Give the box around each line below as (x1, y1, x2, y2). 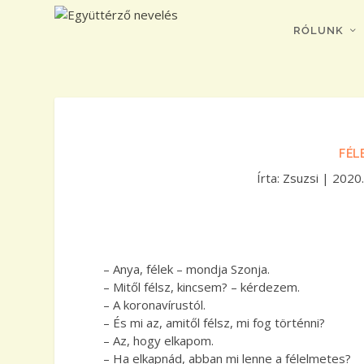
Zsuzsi (283, 169, 319, 186)
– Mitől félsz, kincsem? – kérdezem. (103, 278, 301, 295)
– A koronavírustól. (103, 296, 206, 313)
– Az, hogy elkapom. (103, 331, 214, 349)
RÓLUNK (292, 24, 344, 37)
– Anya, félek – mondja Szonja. (103, 260, 271, 277)
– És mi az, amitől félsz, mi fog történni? (103, 314, 326, 331)
